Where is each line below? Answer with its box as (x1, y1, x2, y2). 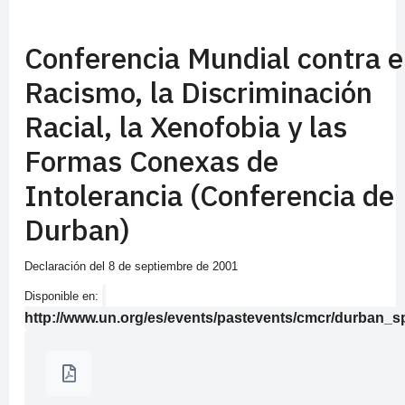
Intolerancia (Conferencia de (24, 176, 394, 215)
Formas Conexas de (24, 142, 278, 181)
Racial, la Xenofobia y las (24, 108, 347, 146)
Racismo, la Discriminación (24, 73, 372, 112)
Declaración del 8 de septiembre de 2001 (24, 259, 238, 274)
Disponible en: (24, 289, 102, 304)
